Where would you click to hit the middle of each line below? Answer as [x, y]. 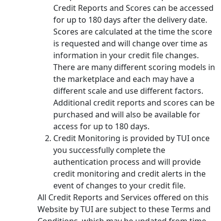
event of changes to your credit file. [119, 185]
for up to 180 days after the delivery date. [130, 19]
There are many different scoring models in [134, 67]
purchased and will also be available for [127, 114]
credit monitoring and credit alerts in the [129, 173]
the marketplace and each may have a [124, 79]
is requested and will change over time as [130, 43]
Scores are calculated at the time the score [133, 31]
